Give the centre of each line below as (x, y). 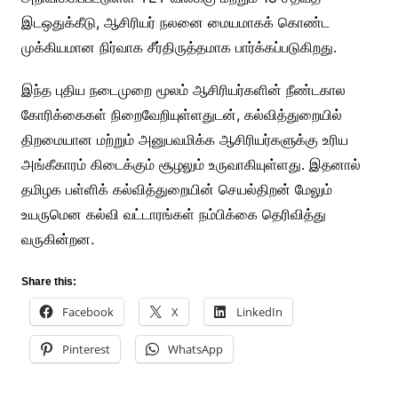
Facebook (88, 311)
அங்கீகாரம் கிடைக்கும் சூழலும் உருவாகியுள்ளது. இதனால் (191, 164)
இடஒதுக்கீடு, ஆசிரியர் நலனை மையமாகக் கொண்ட (175, 22)
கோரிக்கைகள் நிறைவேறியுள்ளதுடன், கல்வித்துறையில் (181, 114)
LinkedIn (259, 311)
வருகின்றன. (57, 239)
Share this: (48, 281)
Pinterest (86, 349)
